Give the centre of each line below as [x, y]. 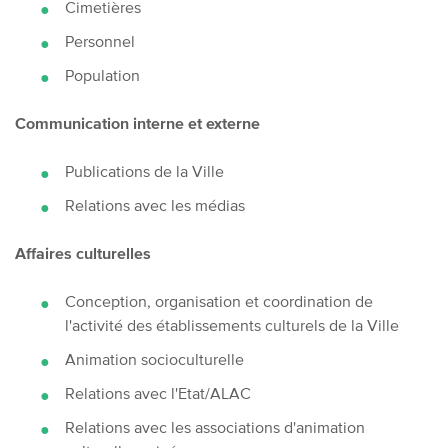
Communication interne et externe [137, 122]
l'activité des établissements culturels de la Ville [232, 324]
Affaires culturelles [83, 252]
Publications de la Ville [144, 170]
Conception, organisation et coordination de [219, 300]
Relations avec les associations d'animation [215, 426]
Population [102, 74]
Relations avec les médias [155, 204]
